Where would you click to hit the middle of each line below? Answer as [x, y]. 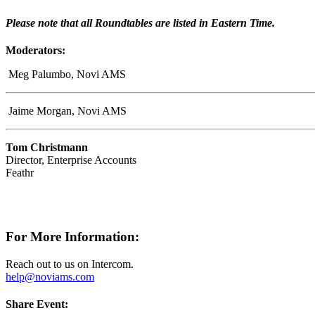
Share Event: [37, 304]
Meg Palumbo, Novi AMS [67, 75]
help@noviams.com [50, 276]
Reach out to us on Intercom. [70, 264]
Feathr [20, 173]
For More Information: [72, 237]
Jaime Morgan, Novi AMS [66, 111]
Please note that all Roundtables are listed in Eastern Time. [140, 23]
